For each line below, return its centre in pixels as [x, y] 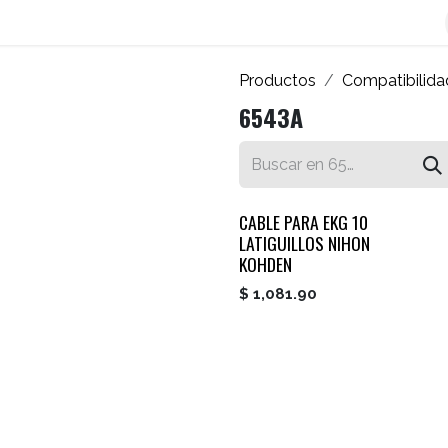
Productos [277, 81]
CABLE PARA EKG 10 [303, 222]
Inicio [407, 22]
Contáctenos [157, 22]
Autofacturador [296, 22]
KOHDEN [265, 264]
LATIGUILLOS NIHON [304, 243]
